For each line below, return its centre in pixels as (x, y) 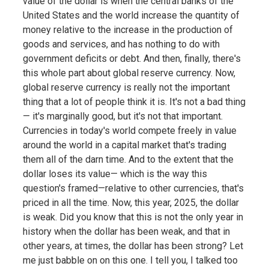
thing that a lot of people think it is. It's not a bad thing (134, 101)
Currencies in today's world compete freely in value (129, 130)
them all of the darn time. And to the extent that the (128, 159)
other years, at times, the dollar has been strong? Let (133, 246)
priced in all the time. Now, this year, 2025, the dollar (131, 202)
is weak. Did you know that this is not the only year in (133, 217)
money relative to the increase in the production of (128, 29)
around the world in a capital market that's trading (124, 145)
